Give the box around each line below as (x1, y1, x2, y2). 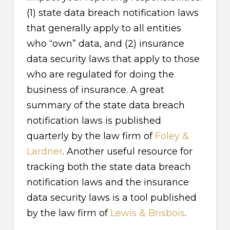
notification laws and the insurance (26, 176, 189, 188)
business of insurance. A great (26, 84, 164, 95)
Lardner (26, 145, 63, 157)
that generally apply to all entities (26, 22, 181, 34)
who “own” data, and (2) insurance (26, 37, 184, 49)
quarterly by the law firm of (26, 130, 155, 142)
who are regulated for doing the (26, 68, 174, 80)
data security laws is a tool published (26, 191, 197, 203)
